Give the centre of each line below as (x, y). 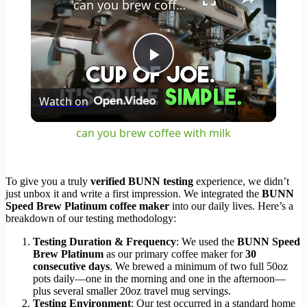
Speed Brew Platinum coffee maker (87, 206)
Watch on (63, 102)
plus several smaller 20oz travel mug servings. (132, 291)
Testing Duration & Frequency (105, 242)
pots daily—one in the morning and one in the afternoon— (159, 279)
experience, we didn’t (241, 182)
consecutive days (71, 267)
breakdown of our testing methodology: (91, 219)
